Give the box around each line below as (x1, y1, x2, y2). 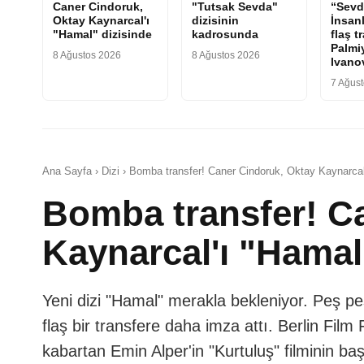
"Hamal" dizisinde (53, 27, 152, 41)
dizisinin (192, 13, 240, 27)
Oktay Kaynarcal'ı (53, 13, 149, 27)
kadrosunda (192, 27, 259, 41)
